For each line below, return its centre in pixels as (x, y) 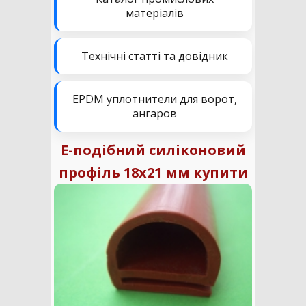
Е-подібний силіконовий (153, 150)
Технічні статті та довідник (154, 56)
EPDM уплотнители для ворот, (154, 99)
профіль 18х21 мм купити (153, 172)
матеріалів (154, 13)
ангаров (154, 113)
